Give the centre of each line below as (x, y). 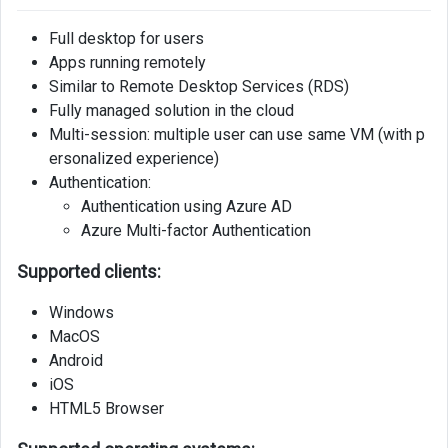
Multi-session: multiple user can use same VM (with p (237, 134)
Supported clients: (89, 271)
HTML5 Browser (106, 408)
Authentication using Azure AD (186, 206)
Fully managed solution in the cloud (171, 110)
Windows (81, 312)
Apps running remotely (127, 62)
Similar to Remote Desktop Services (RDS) (199, 86)
